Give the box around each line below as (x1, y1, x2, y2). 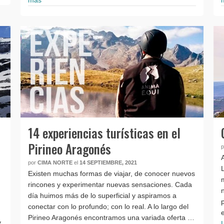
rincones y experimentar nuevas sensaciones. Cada (27, 180, 192, 189)
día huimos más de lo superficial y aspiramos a (27, 191, 176, 200)
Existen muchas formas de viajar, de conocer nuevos (27, 169, 195, 178)
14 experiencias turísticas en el (27, 123, 180, 142)
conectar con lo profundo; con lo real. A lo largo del (27, 202, 188, 211)
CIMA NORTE (37, 159, 72, 166)
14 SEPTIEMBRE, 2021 (79, 159, 137, 166)
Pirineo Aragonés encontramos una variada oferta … (27, 213, 194, 222)
